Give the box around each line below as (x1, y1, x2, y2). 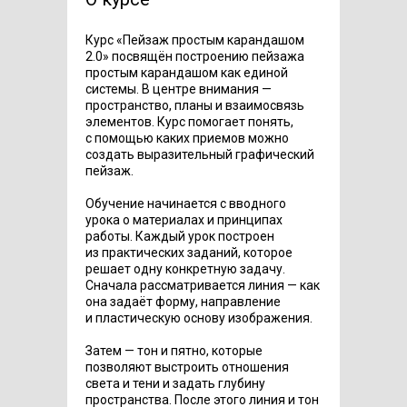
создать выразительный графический (85, 146, 314, 162)
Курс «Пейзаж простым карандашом (85, 32, 304, 47)
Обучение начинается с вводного (85, 195, 286, 211)
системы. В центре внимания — (85, 81, 272, 96)
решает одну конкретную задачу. (85, 261, 285, 276)
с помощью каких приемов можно (85, 130, 289, 145)
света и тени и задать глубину (85, 375, 265, 391)
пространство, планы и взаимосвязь (85, 97, 304, 113)
